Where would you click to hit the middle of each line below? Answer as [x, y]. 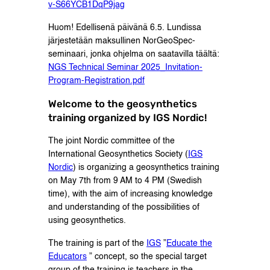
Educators [67, 257]
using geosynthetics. [87, 221]
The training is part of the [97, 244]
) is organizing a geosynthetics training [146, 168]
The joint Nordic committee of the [111, 141]
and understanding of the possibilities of [124, 208]
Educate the [189, 244]
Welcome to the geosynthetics [123, 104]
